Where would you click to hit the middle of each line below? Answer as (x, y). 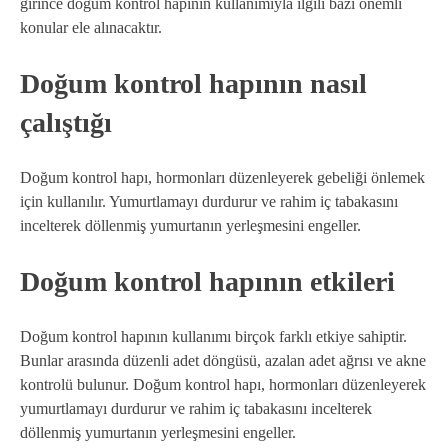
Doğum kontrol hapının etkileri (207, 282)
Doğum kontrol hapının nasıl (193, 84)
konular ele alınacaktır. (91, 28)
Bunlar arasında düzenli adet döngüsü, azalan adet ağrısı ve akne (223, 361)
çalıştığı (66, 123)
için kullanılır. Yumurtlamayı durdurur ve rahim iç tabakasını (209, 202)
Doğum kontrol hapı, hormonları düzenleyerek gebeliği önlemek (222, 178)
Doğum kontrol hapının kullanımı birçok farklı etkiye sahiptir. (213, 337)
